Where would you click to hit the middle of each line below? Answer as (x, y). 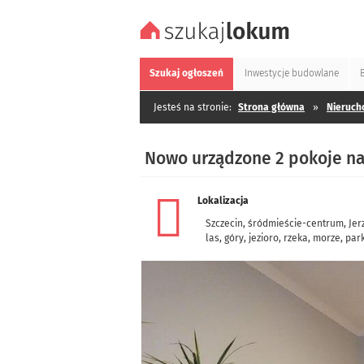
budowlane (315, 73)
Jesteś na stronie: (193, 107)
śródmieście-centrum (296, 223)
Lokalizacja (223, 201)
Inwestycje (268, 73)
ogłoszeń (203, 73)
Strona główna (271, 107)
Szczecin (224, 223)
